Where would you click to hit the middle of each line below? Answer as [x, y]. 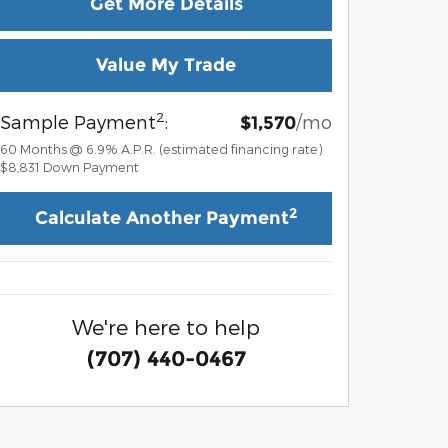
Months [43, 149]
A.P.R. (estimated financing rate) [222, 149]
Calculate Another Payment [162, 218]
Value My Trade [166, 65]
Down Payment [91, 167]
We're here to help [166, 327]
